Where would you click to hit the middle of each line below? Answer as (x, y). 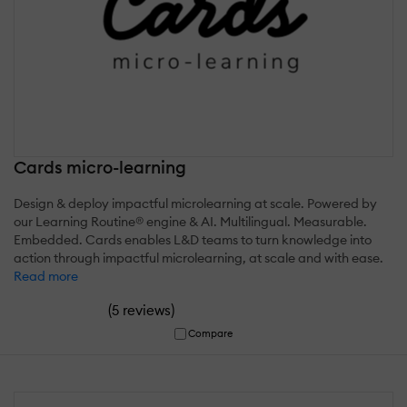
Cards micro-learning (100, 168)
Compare (211, 334)
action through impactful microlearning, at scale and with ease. (199, 258)
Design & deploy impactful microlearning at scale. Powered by (195, 204)
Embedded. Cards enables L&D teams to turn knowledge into (193, 240)
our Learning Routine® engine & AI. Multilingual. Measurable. (190, 222)
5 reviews (141, 311)
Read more (46, 277)
